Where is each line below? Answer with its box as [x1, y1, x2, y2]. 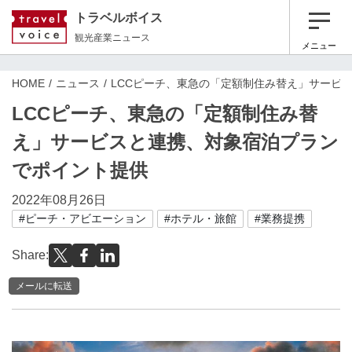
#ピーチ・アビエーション [19, 212, 146, 225]
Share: [12, 248, 49, 262]
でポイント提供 [12, 159, 148, 181]
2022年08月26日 [12, 193, 106, 207]
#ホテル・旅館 [164, 212, 236, 225]
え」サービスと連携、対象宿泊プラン [12, 131, 339, 152]
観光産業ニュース [75, 31, 150, 43]
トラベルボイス [75, 10, 163, 24]
